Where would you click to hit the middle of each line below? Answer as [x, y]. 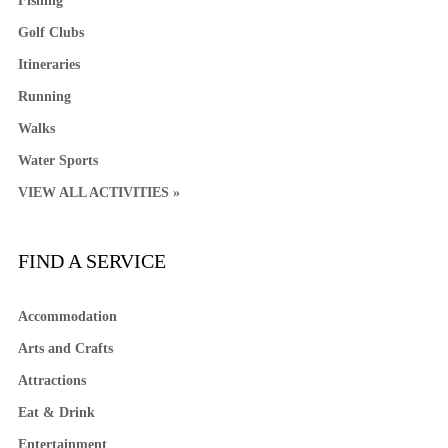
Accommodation [67, 317]
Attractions [51, 381]
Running [44, 97]
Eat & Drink [56, 413]
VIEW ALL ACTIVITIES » [98, 193]
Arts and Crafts [65, 349]
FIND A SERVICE [91, 261]
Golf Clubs [50, 33]
